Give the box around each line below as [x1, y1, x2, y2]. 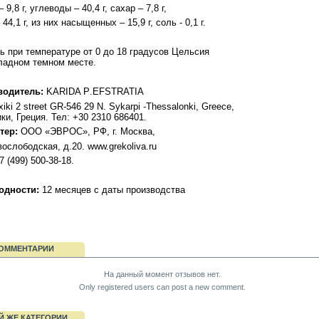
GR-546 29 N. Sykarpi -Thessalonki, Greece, [47, 100, 234, 112]
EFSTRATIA [93, 86, 144, 98]
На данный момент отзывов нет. [103, 270, 221, 279]
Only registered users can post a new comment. [78, 282, 246, 291]
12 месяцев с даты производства [42, 184, 185, 196]
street [23, 100, 47, 112]
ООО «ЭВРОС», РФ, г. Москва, [18, 126, 155, 137]
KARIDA [46, 86, 80, 98]
